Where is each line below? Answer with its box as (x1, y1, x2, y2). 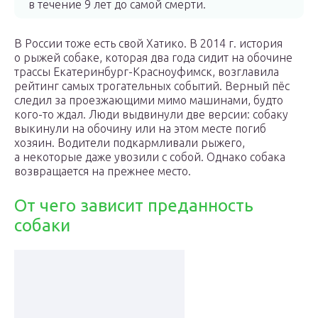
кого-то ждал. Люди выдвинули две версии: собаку (14, 108, 288, 121)
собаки (14, 216, 70, 235)
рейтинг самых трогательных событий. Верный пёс (14, 79, 290, 92)
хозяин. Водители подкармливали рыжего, (14, 136, 245, 149)
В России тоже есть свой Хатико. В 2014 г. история (14, 37, 283, 50)
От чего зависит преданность (14, 196, 253, 215)
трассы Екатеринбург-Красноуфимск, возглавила (14, 65, 279, 78)
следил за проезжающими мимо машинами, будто (14, 94, 283, 106)
